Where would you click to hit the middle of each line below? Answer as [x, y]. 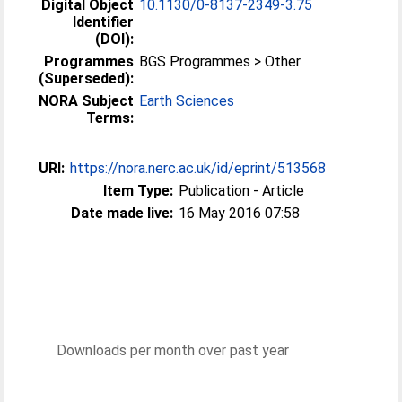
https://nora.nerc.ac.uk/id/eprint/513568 [198, 168]
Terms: [110, 118]
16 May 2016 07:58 [240, 213]
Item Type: [139, 191]
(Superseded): [87, 79]
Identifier [104, 22]
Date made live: [122, 213]
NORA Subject [87, 101]
